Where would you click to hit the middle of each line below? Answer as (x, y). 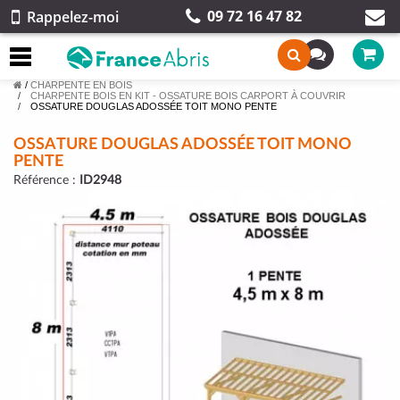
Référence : (46, 180)
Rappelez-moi (73, 17)
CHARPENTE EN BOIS (81, 85)
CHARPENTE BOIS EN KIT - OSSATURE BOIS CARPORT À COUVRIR (188, 96)
